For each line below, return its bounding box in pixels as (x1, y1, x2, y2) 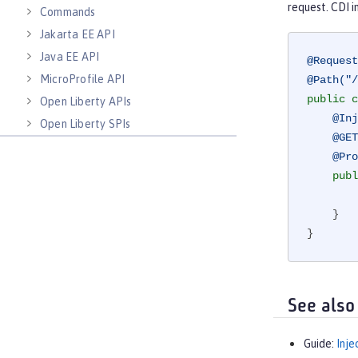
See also (288, 296, 355, 316)
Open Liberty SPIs (40, 117, 131, 130)
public (307, 93, 345, 106)
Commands (40, 6, 96, 18)
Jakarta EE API (40, 28, 115, 41)
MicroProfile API (40, 73, 125, 86)
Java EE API (40, 50, 100, 63)
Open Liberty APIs (40, 95, 132, 108)
